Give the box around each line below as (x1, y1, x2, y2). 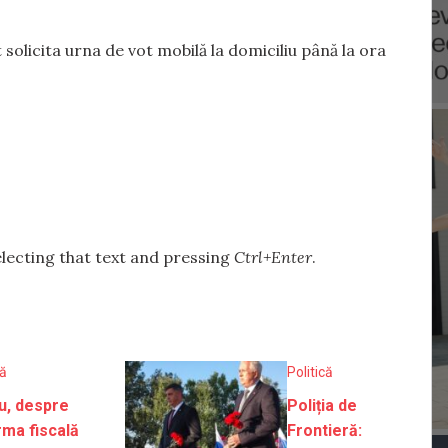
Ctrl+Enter (234, 246, 312, 267)
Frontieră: (287, 421, 363, 441)
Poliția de (287, 396, 358, 416)
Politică (287, 364, 334, 381)
